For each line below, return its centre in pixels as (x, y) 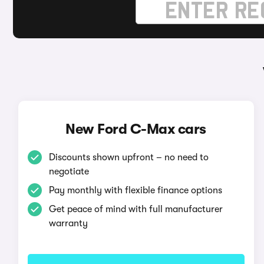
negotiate (69, 171)
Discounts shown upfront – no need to (128, 157)
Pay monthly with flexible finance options (135, 190)
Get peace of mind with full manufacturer (136, 209)
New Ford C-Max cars (136, 129)
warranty (68, 223)
